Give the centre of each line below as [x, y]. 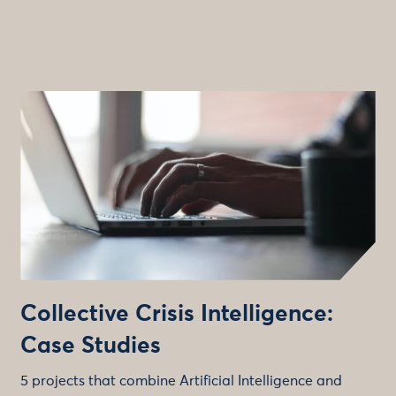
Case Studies [91, 346]
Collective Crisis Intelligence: [177, 314]
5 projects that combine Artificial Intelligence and [182, 381]
